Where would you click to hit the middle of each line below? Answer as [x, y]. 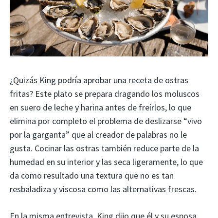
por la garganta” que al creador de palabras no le [98, 134]
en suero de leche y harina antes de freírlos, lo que [100, 107]
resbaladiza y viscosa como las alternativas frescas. [103, 189]
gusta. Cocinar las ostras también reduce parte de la [104, 148]
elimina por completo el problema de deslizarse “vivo [106, 121]
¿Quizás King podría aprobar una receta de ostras [99, 80]
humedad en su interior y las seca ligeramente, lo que [106, 162]
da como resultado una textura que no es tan [92, 175]
